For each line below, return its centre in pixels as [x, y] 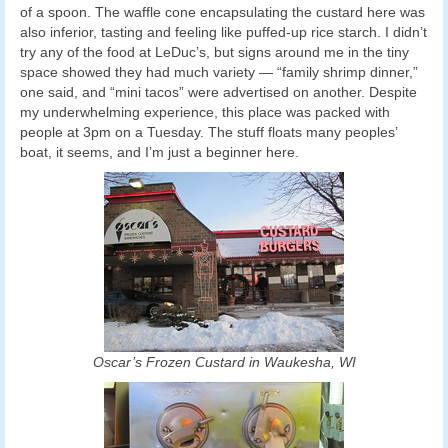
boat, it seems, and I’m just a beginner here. [159, 152]
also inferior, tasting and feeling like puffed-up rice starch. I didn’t [223, 32]
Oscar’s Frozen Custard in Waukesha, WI [224, 362]
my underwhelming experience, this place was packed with [205, 112]
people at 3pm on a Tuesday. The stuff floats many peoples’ [208, 132]
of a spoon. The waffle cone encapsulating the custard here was [222, 12]
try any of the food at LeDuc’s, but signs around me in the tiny [214, 52]
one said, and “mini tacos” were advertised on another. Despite [218, 92]
